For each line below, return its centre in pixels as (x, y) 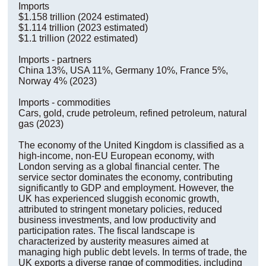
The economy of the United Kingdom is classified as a (131, 145)
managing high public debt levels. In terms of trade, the (132, 252)
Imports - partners (55, 60)
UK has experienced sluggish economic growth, (118, 199)
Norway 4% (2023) (57, 81)
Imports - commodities (64, 102)
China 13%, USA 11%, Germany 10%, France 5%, (123, 70)
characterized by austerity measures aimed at (113, 241)
